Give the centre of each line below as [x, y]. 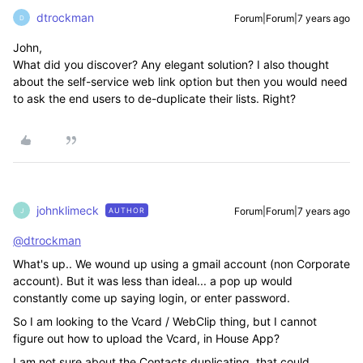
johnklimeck [68, 210]
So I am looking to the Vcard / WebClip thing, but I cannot [165, 321]
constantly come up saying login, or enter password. [152, 298]
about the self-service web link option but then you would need [180, 81]
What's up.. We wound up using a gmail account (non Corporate [181, 264]
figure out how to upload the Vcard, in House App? [146, 338]
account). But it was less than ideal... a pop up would [153, 281]
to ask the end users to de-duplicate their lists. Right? [154, 98]
